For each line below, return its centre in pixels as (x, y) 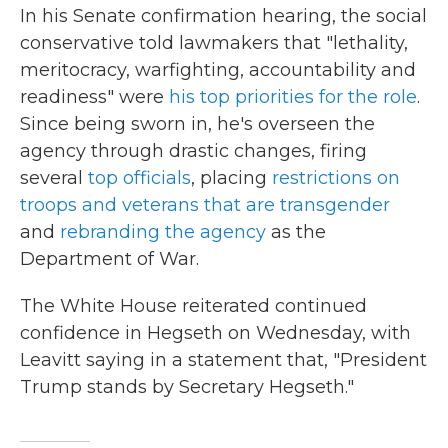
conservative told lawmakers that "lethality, (214, 43)
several (54, 178)
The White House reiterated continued (193, 306)
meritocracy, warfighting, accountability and (218, 70)
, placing (231, 178)
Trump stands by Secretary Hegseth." (187, 387)
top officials (139, 178)
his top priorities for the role (293, 97)
